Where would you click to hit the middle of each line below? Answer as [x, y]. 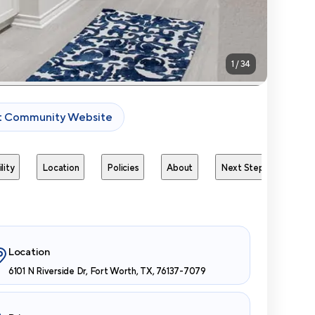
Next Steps [245, 167]
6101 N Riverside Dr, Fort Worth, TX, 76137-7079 [107, 271]
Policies [123, 167]
